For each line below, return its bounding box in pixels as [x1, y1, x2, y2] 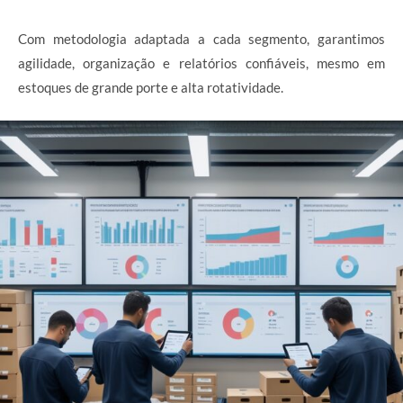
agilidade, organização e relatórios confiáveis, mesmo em [18, 55, 385, 71]
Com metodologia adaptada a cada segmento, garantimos [18, 31, 385, 47]
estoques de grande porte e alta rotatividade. [18, 79, 283, 95]
